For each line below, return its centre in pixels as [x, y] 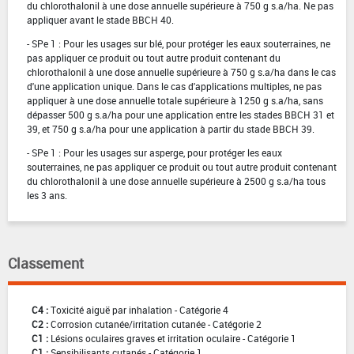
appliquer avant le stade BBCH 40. [100, 19]
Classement [46, 263]
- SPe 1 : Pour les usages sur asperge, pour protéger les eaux [154, 152]
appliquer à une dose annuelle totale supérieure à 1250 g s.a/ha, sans [175, 100]
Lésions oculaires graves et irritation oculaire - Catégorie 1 [173, 338]
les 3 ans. [47, 195]
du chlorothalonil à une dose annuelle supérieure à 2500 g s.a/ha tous [176, 181]
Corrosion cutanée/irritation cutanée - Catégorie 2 [156, 324]
